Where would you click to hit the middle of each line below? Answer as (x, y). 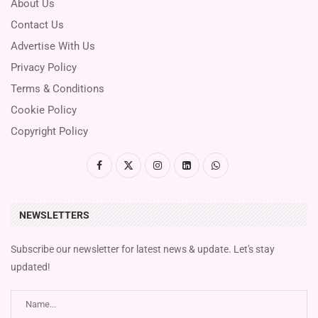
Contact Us (37, 24)
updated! (31, 267)
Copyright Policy (49, 131)
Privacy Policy (44, 67)
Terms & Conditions (57, 88)
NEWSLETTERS (54, 215)
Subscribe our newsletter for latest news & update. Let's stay (143, 249)
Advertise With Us (53, 46)
